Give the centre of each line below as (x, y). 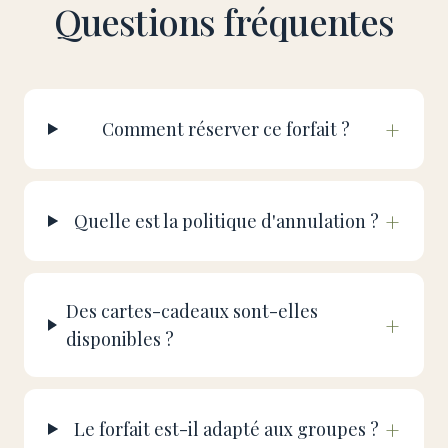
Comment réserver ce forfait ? (226, 129)
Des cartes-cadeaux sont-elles (191, 311)
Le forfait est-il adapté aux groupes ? (226, 429)
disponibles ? (119, 339)
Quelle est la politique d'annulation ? (226, 221)
